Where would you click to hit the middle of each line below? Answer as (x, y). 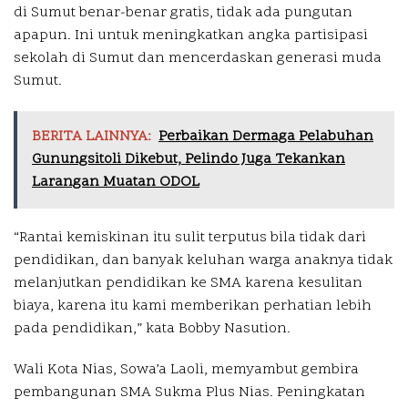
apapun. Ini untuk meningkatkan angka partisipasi (191, 36)
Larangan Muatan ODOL (116, 183)
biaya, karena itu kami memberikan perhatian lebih (193, 306)
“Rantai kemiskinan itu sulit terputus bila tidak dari (190, 238)
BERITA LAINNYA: (92, 137)
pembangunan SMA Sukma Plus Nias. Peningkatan (189, 393)
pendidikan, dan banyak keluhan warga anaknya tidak (203, 261)
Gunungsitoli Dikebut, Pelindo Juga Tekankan (189, 160)
